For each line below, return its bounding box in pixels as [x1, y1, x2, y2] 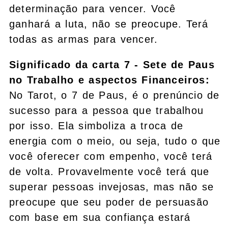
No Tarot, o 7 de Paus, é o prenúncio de [9, 89, 220, 101]
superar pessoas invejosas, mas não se [9, 181, 214, 192]
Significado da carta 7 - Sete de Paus [9, 59, 215, 70]
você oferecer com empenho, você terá [9, 150, 213, 162]
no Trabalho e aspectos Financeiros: [9, 74, 210, 85]
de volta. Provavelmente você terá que [9, 165, 210, 177]
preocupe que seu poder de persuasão [9, 196, 209, 208]
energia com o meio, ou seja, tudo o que [9, 135, 221, 147]
